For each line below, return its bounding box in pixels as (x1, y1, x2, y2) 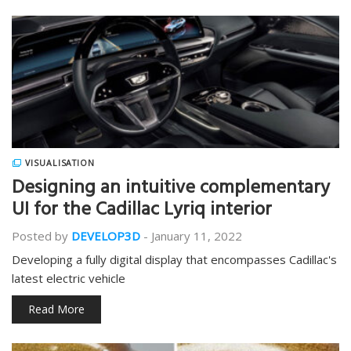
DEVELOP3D (71, 228, 140, 244)
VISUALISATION (24, 157, 96, 168)
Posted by (12, 228, 68, 244)
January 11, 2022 (151, 228, 242, 244)
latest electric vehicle (12, 270, 125, 286)
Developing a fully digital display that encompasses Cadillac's (12, 251, 337, 267)
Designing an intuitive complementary (12, 172, 330, 208)
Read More (28, 302, 85, 317)
